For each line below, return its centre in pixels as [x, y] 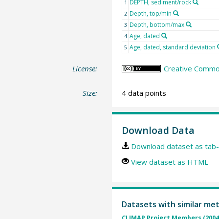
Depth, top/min [150, 14]
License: [85, 69]
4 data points [144, 93]
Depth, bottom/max [157, 25]
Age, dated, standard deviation [172, 47]
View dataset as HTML [169, 162]
